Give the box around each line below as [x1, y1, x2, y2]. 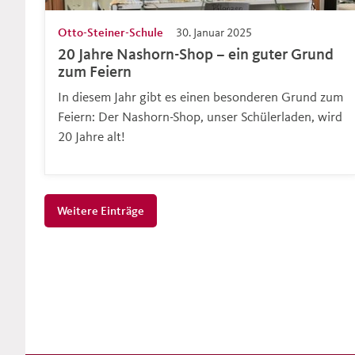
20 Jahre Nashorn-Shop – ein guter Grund [58, 44, 334, 64]
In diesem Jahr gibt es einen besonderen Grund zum [58, 88, 343, 105]
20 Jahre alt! [58, 128, 125, 145]
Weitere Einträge [57, 203, 144, 219]
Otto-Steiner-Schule [58, 25, 163, 40]
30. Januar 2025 [176, 25, 252, 40]
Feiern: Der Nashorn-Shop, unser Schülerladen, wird [58, 108, 342, 125]
